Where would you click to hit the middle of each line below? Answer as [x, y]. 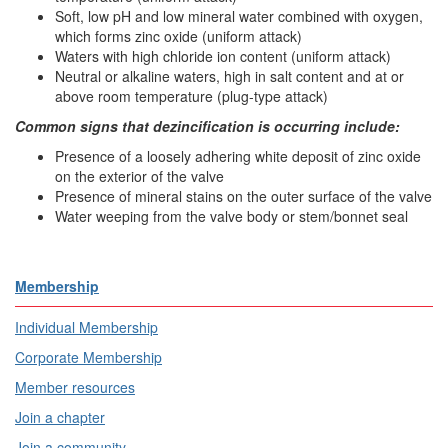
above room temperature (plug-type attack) [191, 96]
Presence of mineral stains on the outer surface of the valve [243, 196]
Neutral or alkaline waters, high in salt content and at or [229, 76]
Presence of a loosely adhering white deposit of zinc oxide [238, 156]
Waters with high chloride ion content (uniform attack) [223, 56]
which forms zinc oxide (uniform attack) [178, 36]
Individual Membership [86, 327]
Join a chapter [60, 417]
